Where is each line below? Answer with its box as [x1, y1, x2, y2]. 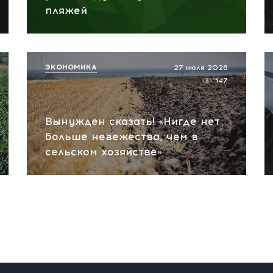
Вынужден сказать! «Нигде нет [45, 115, 220, 127]
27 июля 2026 [174, 63, 228, 72]
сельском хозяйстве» [45, 146, 162, 158]
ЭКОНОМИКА [45, 63, 97, 71]
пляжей [45, 4, 87, 16]
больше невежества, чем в [45, 130, 198, 143]
